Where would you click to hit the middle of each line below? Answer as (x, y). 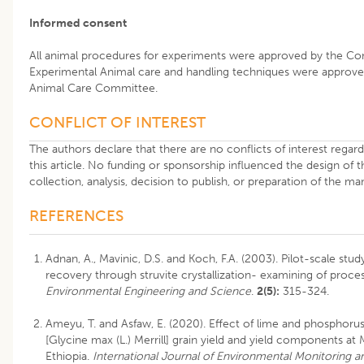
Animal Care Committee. (93, 88)
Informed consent (78, 23)
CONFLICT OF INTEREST (117, 122)
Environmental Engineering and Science (148, 291)
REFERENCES (76, 215)
